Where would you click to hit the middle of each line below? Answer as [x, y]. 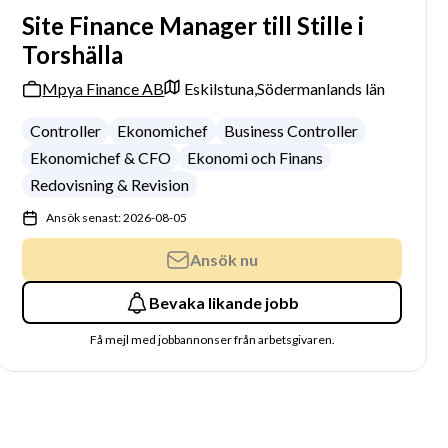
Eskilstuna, [221, 88]
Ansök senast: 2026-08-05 [117, 217]
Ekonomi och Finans [255, 157]
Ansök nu [224, 259]
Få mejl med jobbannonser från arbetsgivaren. [212, 339]
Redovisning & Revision [110, 184]
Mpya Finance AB [103, 88]
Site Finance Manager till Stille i [193, 25]
